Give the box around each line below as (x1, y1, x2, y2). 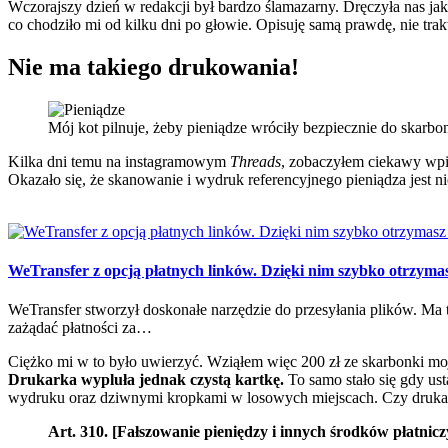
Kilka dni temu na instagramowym (8, 152, 230, 170)
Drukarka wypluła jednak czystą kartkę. (8, 371, 284, 389)
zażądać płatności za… (8, 319, 152, 337)
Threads (230, 152, 281, 170)
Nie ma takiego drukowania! (8, 54, 299, 81)
